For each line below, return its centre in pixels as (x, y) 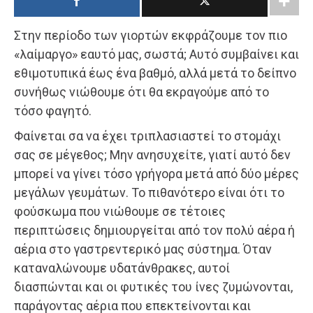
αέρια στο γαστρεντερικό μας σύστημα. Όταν (143, 249)
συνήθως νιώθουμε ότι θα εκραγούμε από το (141, 92)
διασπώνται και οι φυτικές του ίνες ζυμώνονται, (153, 286)
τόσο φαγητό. (53, 110)
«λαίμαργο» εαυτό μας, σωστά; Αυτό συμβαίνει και (156, 54)
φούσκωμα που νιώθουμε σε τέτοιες (120, 211)
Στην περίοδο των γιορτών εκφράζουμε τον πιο (151, 35)
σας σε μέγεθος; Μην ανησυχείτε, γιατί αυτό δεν (152, 154)
